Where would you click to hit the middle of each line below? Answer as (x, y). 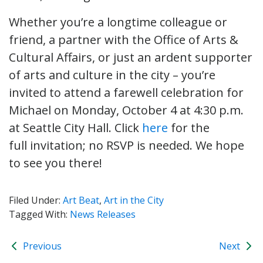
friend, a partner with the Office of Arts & (124, 39)
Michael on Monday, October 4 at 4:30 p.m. (126, 110)
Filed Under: (36, 200)
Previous (41, 246)
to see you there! (55, 163)
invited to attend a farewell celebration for (126, 92)
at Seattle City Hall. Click (75, 127)
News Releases (103, 214)
